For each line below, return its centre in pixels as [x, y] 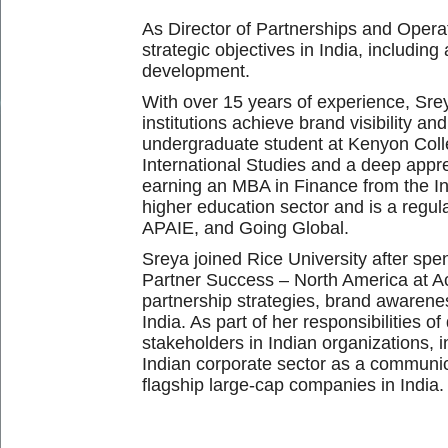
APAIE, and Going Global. [245, 228]
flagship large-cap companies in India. [293, 385]
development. [196, 71]
